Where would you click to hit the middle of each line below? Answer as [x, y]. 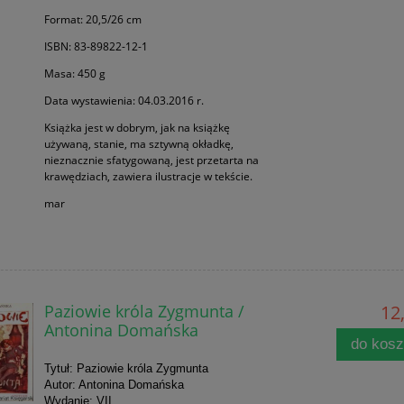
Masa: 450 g [74, 74]
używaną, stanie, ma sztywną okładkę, [138, 144]
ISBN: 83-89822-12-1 [96, 47]
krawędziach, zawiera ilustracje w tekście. [148, 177]
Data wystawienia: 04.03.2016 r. [124, 101]
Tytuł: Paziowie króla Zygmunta [126, 369]
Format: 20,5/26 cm [92, 20]
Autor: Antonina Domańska [114, 385]
